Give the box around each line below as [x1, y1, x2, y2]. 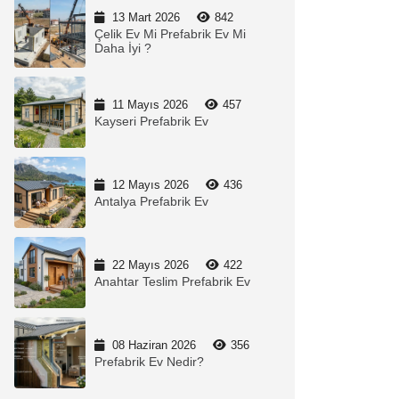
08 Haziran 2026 [109, 338, 199, 352]
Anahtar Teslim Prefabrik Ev [94, 274, 250, 289]
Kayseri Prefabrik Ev [94, 114, 208, 128]
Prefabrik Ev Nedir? [94, 354, 204, 369]
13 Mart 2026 [109, 11, 183, 24]
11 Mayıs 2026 [109, 98, 191, 111]
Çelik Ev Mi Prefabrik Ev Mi [94, 27, 246, 41]
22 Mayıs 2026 [109, 258, 192, 272]
